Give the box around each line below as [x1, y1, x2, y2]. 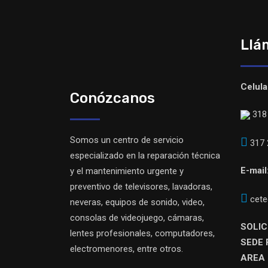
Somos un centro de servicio [70, 135, 184, 145]
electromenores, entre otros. [70, 243, 183, 254]
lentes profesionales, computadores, [70, 228, 215, 239]
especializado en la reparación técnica [70, 150, 220, 161]
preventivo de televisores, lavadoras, [70, 181, 212, 192]
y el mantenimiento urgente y [70, 166, 184, 176]
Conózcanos [70, 90, 155, 106]
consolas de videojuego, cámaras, [70, 212, 204, 223]
